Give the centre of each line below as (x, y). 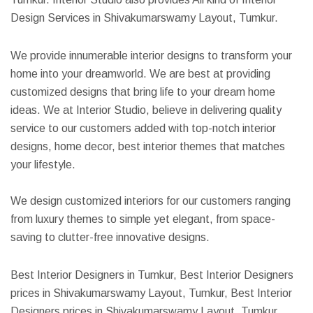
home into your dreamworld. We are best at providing (140, 74)
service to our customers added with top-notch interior (143, 128)
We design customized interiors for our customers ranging (151, 201)
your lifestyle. (43, 165)
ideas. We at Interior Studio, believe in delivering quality (146, 110)
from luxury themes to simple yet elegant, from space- (143, 219)
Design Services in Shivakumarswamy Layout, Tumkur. (144, 18)
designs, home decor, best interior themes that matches (148, 146)
